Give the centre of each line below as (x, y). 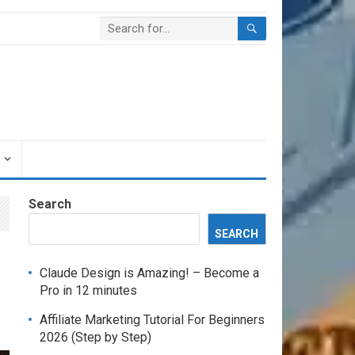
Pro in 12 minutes (88, 290)
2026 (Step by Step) (95, 337)
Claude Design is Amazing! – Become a (149, 273)
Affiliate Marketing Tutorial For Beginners (152, 320)
